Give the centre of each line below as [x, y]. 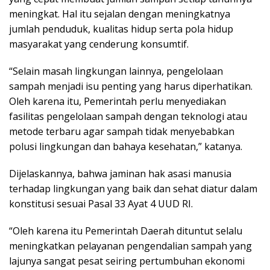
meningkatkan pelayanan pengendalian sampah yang [130, 246]
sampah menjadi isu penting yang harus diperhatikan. [131, 86]
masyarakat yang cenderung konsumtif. [99, 44]
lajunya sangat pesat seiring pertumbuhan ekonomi [127, 261]
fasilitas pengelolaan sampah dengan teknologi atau [128, 117]
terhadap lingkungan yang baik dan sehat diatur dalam [133, 189]
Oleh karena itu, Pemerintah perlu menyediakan [118, 102]
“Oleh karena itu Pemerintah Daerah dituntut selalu [126, 231]
